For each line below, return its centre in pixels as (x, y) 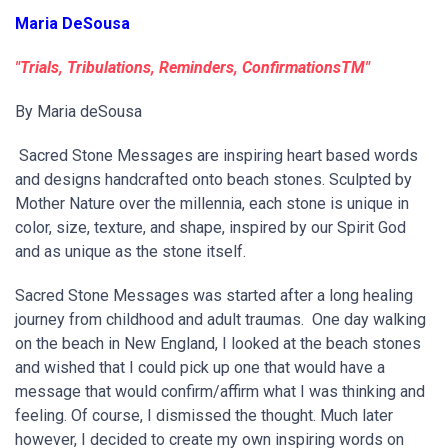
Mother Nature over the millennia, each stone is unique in (212, 203)
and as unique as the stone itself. (136, 251)
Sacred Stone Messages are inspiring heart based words (216, 155)
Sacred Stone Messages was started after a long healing (214, 295)
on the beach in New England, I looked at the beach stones (218, 343)
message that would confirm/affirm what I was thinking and (220, 391)
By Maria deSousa (78, 111)
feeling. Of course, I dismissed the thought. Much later (204, 415)
